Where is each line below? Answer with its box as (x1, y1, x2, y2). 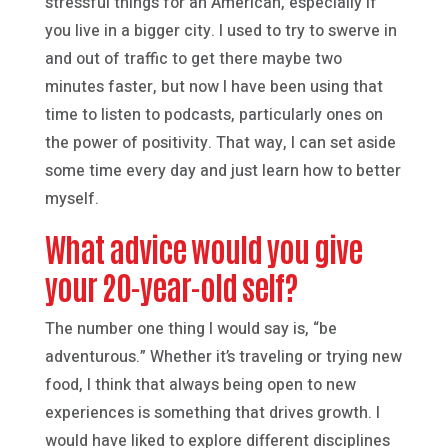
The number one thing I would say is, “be (44, 316, 337, 341)
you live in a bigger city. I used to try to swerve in (44, 18, 397, 43)
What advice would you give (44, 226, 362, 268)
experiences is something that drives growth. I (44, 400, 380, 425)
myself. (44, 186, 99, 211)
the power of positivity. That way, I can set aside (44, 130, 396, 155)
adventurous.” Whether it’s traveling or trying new (44, 344, 402, 369)
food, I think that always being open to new (44, 372, 356, 397)
